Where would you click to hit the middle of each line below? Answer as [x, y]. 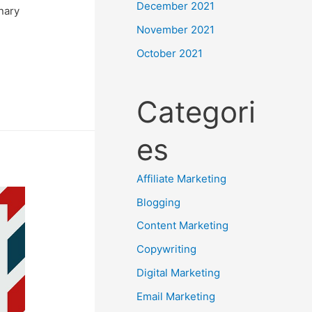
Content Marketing [182, 226]
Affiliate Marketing [181, 178]
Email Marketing [176, 296]
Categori [196, 111]
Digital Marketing [178, 272]
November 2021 [175, 30]
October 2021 [170, 53]
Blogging [158, 202]
